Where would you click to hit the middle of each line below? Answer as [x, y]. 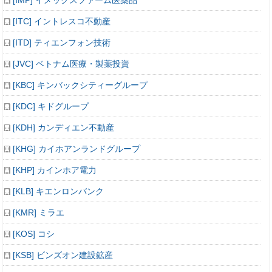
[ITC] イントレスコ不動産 [62, 21]
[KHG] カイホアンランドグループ [76, 149]
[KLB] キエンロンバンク [58, 191]
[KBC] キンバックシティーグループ [80, 85]
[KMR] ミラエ [39, 212]
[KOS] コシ [34, 234]
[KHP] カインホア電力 [55, 170]
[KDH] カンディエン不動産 [63, 127]
